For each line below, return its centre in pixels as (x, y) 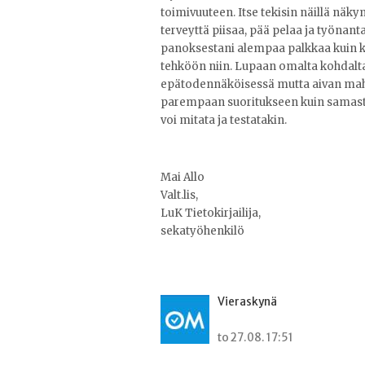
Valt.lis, (179, 195)
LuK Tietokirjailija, (211, 213)
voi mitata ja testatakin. (224, 120)
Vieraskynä (247, 301)
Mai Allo (182, 177)
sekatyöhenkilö (202, 231)
